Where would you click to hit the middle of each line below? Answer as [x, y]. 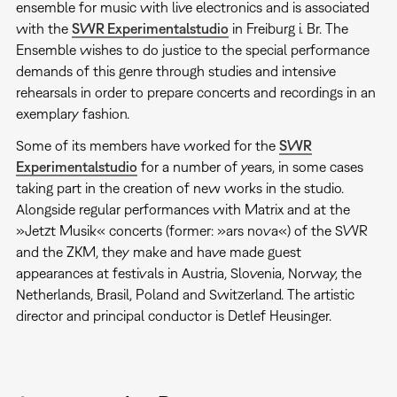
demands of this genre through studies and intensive [175, 70]
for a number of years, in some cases [250, 166]
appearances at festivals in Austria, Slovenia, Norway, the [188, 272]
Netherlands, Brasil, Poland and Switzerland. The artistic [185, 294]
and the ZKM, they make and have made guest [158, 251]
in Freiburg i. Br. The [288, 28]
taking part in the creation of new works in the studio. [179, 187]
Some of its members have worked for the [147, 145]
